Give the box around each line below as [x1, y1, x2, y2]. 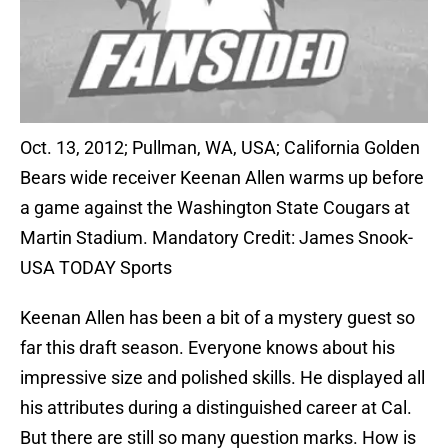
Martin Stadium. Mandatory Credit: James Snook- [20, 227, 413, 249]
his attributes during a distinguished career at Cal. [20, 397, 412, 419]
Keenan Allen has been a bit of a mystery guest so [20, 307, 415, 329]
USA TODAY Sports [20, 257, 172, 279]
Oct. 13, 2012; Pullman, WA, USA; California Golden [20, 137, 420, 159]
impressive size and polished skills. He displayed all [20, 367, 425, 389]
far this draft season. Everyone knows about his [20, 337, 395, 359]
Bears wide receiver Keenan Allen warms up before [20, 167, 424, 189]
